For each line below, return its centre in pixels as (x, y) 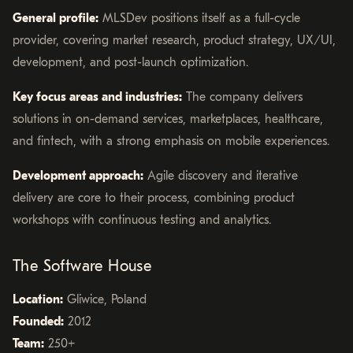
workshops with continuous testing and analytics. (142, 219)
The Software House (82, 266)
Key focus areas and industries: (97, 97)
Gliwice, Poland (105, 299)
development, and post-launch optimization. (130, 62)
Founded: (38, 321)
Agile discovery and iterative (221, 175)
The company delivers (242, 97)
